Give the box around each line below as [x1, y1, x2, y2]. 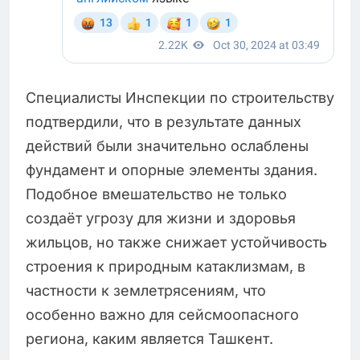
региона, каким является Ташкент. [26, 330, 273, 348]
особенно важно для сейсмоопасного [26, 306, 299, 324]
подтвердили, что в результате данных [26, 113, 301, 131]
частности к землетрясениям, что [26, 282, 266, 300]
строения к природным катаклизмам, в [26, 258, 305, 276]
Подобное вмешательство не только [26, 186, 287, 203]
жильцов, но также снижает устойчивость [26, 234, 327, 252]
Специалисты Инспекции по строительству [26, 89, 334, 107]
